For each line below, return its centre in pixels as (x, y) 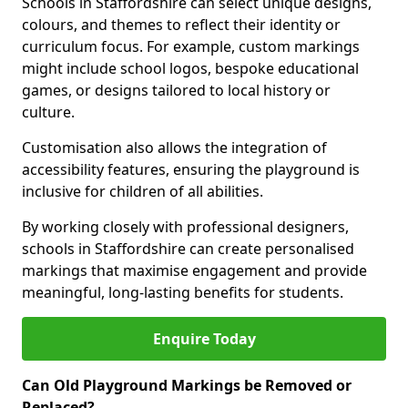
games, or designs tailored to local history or (176, 90)
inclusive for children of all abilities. (143, 191)
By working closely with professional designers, (185, 227)
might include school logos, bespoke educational (190, 68)
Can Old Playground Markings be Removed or (187, 385)
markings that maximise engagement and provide (194, 270)
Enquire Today (204, 339)
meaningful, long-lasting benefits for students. (183, 292)
